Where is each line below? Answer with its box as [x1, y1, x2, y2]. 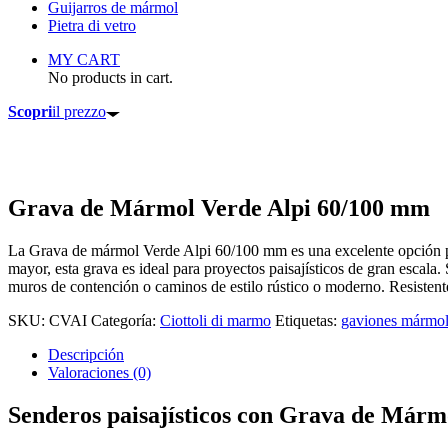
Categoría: [91, 311, 160, 329]
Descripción [48, 345, 124, 363]
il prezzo [52, 103, 106, 120]
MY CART [48, 51, 120, 68]
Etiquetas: [275, 311, 341, 329]
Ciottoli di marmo [160, 311, 271, 329]
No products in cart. [48, 69, 173, 86]
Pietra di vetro [48, 17, 136, 34]
